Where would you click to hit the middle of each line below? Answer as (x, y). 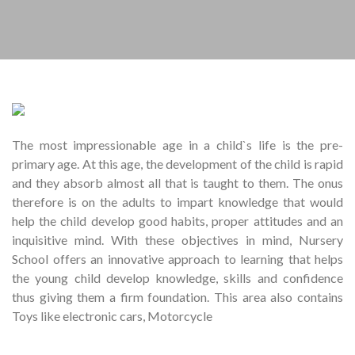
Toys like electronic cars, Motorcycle (112, 316)
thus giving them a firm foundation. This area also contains (177, 297)
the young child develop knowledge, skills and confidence (177, 278)
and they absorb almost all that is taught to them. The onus (177, 183)
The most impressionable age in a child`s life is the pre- (177, 145)
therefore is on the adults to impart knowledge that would (177, 202)
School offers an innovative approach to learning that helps (177, 259)
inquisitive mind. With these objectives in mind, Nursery (177, 240)
